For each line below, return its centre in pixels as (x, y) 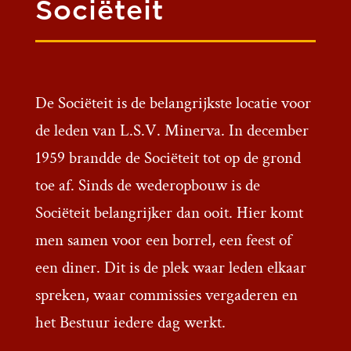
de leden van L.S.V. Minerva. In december (172, 131)
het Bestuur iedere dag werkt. (130, 323)
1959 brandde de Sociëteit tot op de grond (168, 158)
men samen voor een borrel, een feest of (163, 241)
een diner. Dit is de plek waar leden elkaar (170, 268)
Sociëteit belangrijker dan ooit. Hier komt (169, 213)
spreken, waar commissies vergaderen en (166, 295)
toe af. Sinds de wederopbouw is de (147, 186)
